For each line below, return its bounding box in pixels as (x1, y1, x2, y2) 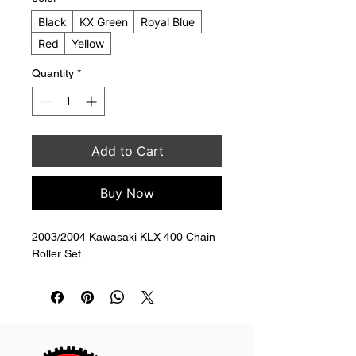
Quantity (32, 66, 74, 79)
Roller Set (32, 246, 81, 260)
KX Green (79, 14, 128, 29)
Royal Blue (141, 14, 195, 29)
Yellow (72, 36, 104, 50)
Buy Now (100, 184, 154, 201)
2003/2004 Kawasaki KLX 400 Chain (32, 230, 219, 243)
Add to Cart (91, 142, 164, 159)
